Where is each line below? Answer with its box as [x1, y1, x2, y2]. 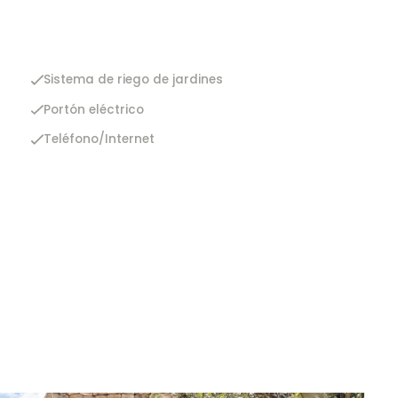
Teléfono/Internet [43, 131, 155, 148]
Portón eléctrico [43, 100, 144, 118]
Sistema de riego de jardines [43, 71, 223, 89]
